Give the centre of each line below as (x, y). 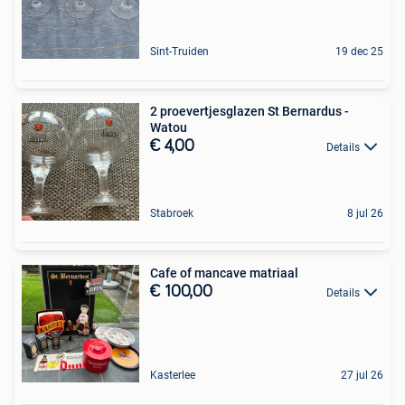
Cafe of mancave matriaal (224, 273)
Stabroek (172, 213)
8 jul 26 (365, 213)
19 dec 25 (359, 51)
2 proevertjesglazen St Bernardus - (250, 111)
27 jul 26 (362, 375)
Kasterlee (173, 375)
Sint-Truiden (179, 51)
